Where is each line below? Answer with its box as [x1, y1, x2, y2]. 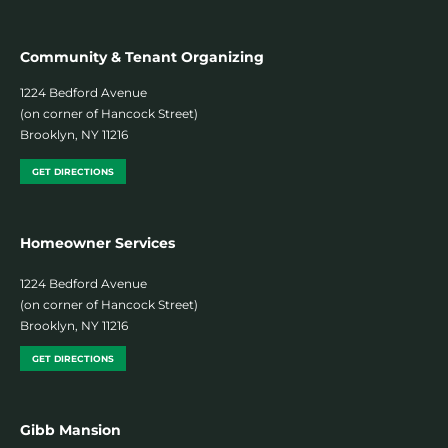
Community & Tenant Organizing [20, 47, 264, 66]
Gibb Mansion [20, 420, 121, 439]
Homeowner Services [20, 233, 175, 252]
